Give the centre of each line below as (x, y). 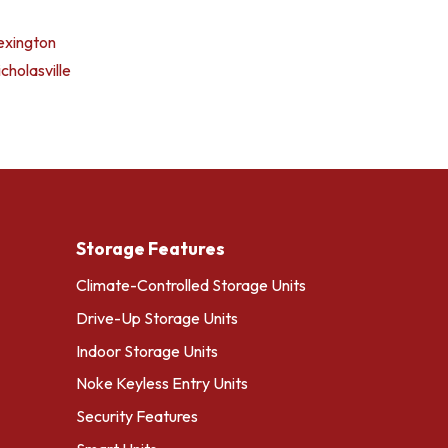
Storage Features (150, 248)
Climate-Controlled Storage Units (191, 285)
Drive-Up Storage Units (157, 317)
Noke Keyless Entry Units (162, 383)
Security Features (137, 416)
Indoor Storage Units (147, 350)
